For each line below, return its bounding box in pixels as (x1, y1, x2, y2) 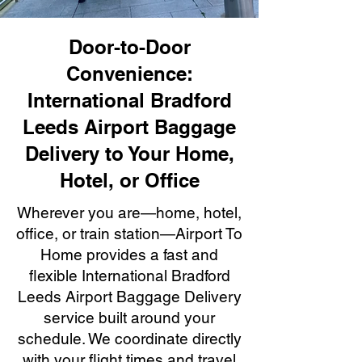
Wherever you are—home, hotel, (17, 204, 242, 221)
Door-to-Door (68, 36, 191, 58)
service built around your (44, 309, 215, 326)
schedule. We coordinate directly (17, 330, 242, 347)
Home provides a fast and (40, 246, 218, 263)
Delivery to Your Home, (24, 142, 234, 165)
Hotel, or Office (59, 169, 200, 192)
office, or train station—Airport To (16, 225, 242, 242)
